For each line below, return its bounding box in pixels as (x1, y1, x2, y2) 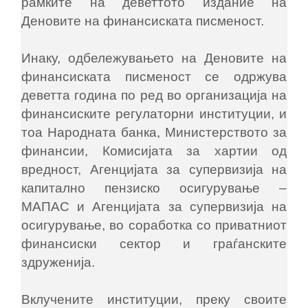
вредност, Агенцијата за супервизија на (21, 162, 287, 177)
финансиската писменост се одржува (21, 69, 287, 85)
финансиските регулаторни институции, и (21, 107, 287, 122)
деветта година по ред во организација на (21, 88, 287, 103)
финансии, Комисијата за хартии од (21, 144, 287, 159)
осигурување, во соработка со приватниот (21, 218, 287, 233)
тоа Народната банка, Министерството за (21, 125, 287, 140)
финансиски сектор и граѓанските (21, 236, 287, 252)
